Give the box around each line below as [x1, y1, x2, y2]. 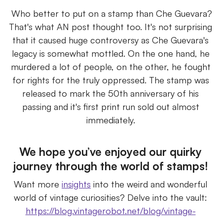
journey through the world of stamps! [13, 158, 208, 173]
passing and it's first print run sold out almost [22, 101, 199, 112]
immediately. [86, 114, 135, 125]
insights [62, 178, 91, 189]
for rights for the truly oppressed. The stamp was [12, 74, 209, 85]
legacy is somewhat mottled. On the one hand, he [11, 47, 210, 59]
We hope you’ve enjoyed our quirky [19, 144, 202, 158]
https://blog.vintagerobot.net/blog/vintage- [25, 205, 196, 216]
